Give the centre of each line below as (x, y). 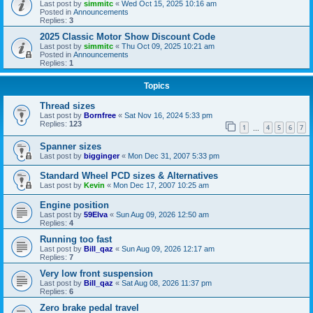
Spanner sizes (71, 147)
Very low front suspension (96, 274)
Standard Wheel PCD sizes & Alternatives (129, 176)
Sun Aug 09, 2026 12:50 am (162, 215)
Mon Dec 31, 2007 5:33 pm (174, 156)
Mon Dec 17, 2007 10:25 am (161, 185)
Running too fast (76, 240)
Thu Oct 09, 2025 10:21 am (168, 46)
